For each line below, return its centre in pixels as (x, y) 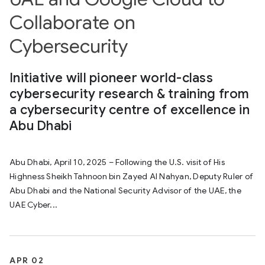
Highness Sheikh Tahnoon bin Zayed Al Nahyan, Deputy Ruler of (131, 176)
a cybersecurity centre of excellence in (130, 110)
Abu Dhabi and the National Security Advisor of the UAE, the (125, 190)
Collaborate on (72, 22)
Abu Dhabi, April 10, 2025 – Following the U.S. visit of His (117, 162)
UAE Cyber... (33, 205)
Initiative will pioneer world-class (111, 78)
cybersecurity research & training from (130, 94)
